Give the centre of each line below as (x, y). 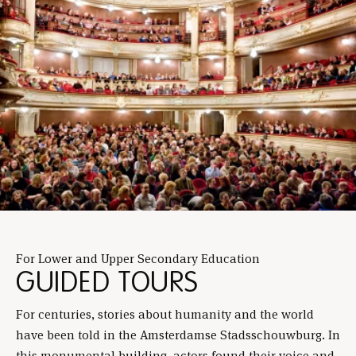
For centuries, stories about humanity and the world (165, 315)
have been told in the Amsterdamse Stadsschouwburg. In (178, 335)
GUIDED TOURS (107, 283)
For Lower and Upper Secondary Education (138, 259)
